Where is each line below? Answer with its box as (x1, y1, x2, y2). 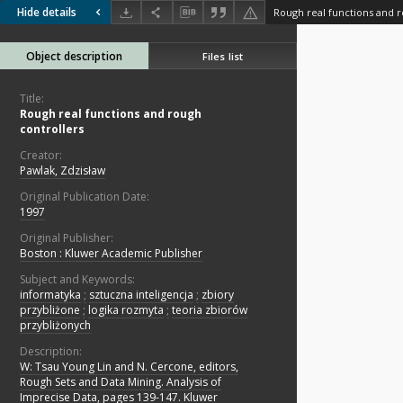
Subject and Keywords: (20, 272, 135, 288)
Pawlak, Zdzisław (20, 163, 105, 179)
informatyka (20, 287, 81, 303)
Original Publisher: (20, 230, 113, 246)
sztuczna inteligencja (89, 287, 193, 303)
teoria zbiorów (172, 302, 247, 318)
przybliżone (20, 302, 80, 318)
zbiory (201, 287, 234, 303)
